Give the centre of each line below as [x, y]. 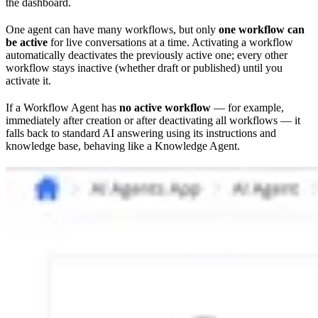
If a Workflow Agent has [62, 107]
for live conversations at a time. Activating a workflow [170, 42]
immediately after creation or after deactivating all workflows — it [153, 120]
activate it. [28, 80]
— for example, [247, 107]
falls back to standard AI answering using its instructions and [141, 133]
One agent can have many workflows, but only [112, 29]
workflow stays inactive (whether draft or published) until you [144, 67]
